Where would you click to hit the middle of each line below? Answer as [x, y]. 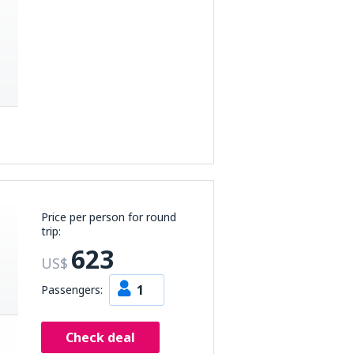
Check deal [100, 337]
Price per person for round [109, 217]
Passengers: [72, 290]
